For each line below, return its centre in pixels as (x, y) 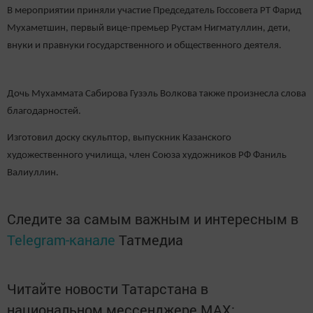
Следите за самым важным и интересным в (153, 218)
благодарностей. (44, 111)
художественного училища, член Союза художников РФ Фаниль (147, 155)
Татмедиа (151, 239)
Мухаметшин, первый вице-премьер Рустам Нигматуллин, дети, (149, 29)
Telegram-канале (61, 239)
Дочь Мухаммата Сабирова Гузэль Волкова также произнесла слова (156, 94)
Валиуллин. (34, 173)
